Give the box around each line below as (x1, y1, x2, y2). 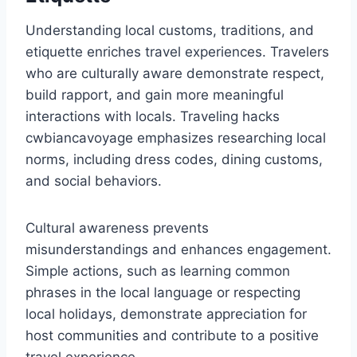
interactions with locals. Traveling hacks (25, 108, 280, 125)
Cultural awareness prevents (25, 220, 209, 237)
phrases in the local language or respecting (25, 284, 300, 301)
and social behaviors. (25, 173, 162, 190)
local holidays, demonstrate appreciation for (25, 306, 307, 323)
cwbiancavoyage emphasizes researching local (25, 130, 326, 147)
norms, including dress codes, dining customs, (25, 151, 323, 168)
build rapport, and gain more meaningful (25, 87, 284, 104)
